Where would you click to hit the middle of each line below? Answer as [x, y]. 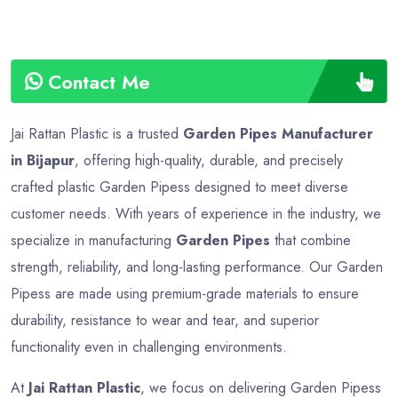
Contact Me [99, 81]
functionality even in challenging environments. [149, 346]
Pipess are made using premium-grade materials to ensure [185, 293]
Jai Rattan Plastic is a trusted [97, 133]
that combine [310, 240]
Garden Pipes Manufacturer [278, 133]
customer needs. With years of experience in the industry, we [196, 213]
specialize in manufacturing [93, 240]
